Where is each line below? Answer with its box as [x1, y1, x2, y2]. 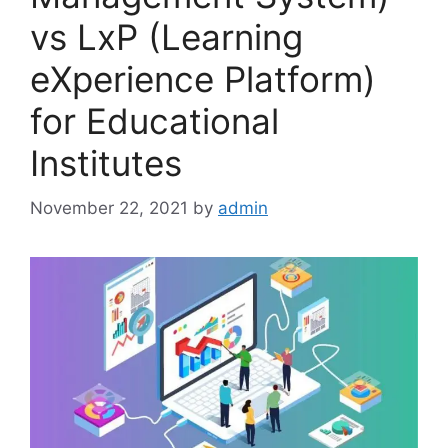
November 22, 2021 [30, 197, 188, 218]
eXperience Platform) [30, 58, 376, 100]
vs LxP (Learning [30, 16, 303, 58]
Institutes [30, 142, 182, 184]
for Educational [30, 100, 279, 142]
